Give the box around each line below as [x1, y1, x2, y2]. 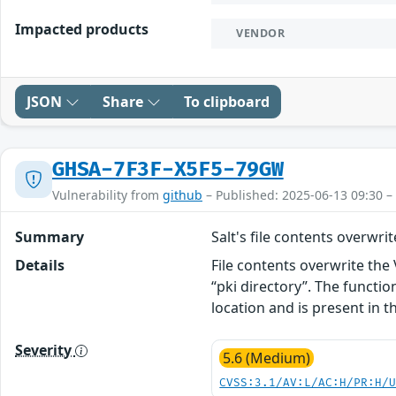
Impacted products [15, 19, 148, 39]
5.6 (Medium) [223, 347, 311, 368]
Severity [15, 339, 75, 360]
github [163, 186, 202, 203]
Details [15, 255, 65, 275]
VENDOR [236, 25, 286, 41]
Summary [15, 226, 84, 247]
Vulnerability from [52, 186, 163, 203]
